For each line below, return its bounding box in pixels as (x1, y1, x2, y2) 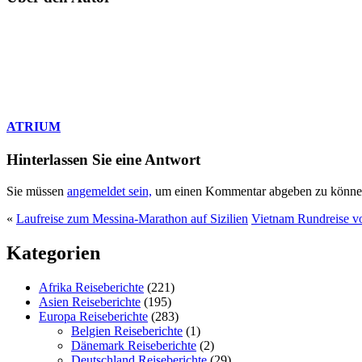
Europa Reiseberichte (39, 309, 148, 323)
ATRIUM (6, 119, 61, 133)
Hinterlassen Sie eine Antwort (6, 151, 200, 169)
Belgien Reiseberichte (71, 323, 183, 338)
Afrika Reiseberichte (39, 280, 144, 294)
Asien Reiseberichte (39, 294, 141, 309)
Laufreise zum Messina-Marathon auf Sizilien (16, 211, 248, 225)
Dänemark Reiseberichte (71, 338, 196, 352)
